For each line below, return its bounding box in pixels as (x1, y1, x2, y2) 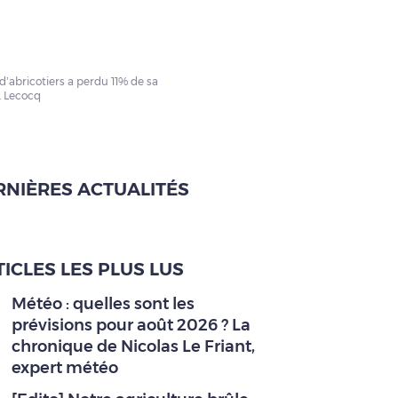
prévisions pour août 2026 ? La (12, 315, 251, 335)
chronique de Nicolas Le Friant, (12, 337, 255, 356)
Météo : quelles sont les (12, 294, 195, 314)
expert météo (12, 358, 118, 378)
